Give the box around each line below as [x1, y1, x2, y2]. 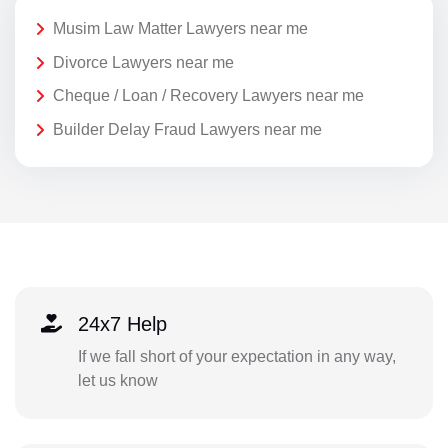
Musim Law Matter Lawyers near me [53, 20, 308, 38]
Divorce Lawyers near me [53, 53, 234, 71]
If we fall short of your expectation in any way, [77, 348, 396, 366]
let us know [77, 372, 158, 390]
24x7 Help [77, 313, 167, 336]
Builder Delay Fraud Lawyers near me [53, 120, 322, 138]
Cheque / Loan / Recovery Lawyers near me [53, 87, 364, 105]
